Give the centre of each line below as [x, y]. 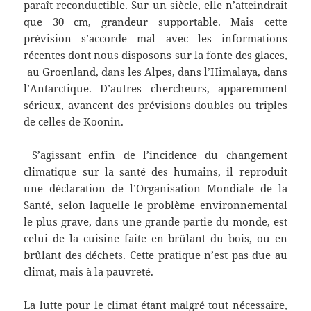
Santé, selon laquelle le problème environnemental [155, 205]
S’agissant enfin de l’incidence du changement [155, 155]
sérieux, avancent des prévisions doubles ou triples [155, 105]
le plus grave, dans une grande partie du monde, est [155, 222]
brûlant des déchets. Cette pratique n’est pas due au [155, 255]
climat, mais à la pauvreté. [89, 272]
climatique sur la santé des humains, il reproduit [155, 172]
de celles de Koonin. [74, 122]
